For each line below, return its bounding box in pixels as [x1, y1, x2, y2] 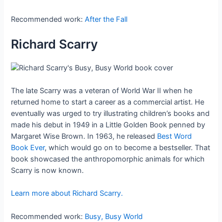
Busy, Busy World [85, 212, 143, 221]
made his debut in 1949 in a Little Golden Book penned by [11, 120, 206, 129]
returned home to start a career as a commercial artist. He [11, 97, 205, 107]
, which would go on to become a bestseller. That [45, 143, 211, 152]
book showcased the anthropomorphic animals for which [11, 154, 205, 164]
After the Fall [85, 14, 128, 24]
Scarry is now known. [11, 166, 84, 175]
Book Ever [11, 143, 45, 152]
